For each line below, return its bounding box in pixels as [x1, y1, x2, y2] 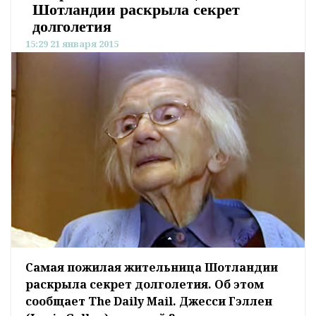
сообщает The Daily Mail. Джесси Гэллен [25, 293, 272, 310]
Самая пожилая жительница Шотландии [25, 260, 278, 276]
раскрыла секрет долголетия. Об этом [25, 276, 264, 293]
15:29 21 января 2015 [25, 37, 119, 50]
